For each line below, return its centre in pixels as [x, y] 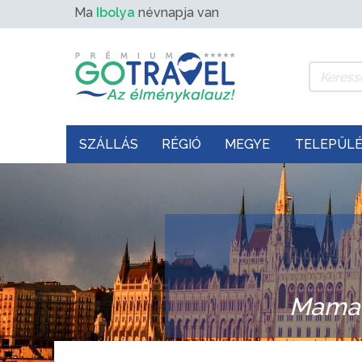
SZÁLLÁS [108, 144]
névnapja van [177, 13]
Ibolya [116, 13]
